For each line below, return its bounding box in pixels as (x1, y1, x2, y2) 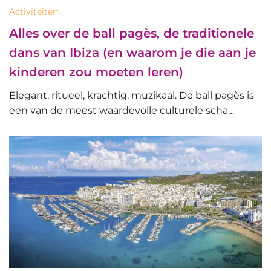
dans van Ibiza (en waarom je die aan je (9, 45, 256, 60)
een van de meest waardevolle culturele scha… (9, 104, 234, 116)
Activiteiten (9, 5, 58, 17)
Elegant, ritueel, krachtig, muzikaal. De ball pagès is (9, 89, 254, 101)
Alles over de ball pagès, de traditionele (9, 25, 254, 41)
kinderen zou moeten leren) (9, 64, 183, 79)
